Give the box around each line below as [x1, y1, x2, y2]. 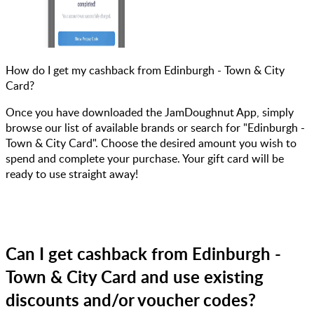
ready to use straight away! [6, 165, 138, 182]
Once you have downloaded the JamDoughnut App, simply [6, 104, 294, 120]
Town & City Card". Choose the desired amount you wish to [6, 135, 296, 151]
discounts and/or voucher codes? [6, 287, 256, 311]
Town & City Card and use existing [6, 264, 264, 288]
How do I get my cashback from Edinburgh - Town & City [6, 62, 285, 78]
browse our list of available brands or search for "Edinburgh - [6, 119, 305, 135]
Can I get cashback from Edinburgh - [6, 241, 281, 265]
